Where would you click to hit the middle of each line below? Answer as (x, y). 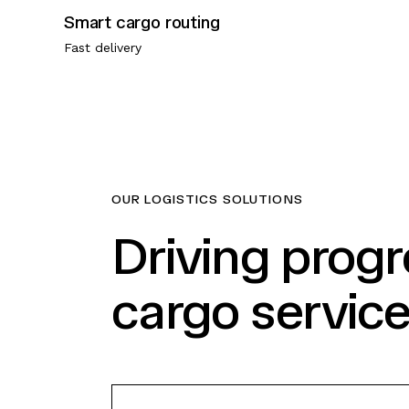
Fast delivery (103, 47)
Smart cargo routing (142, 22)
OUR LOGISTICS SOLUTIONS (207, 199)
